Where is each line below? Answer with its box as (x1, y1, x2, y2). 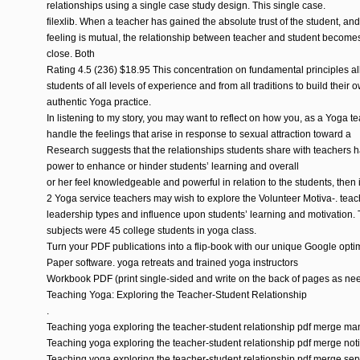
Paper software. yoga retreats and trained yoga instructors (47, 257, 298, 268)
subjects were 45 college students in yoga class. (47, 225, 256, 236)
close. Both (47, 48, 95, 59)
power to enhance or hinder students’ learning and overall (47, 161, 299, 172)
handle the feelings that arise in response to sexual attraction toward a (47, 129, 351, 140)
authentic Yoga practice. (47, 96, 151, 108)
